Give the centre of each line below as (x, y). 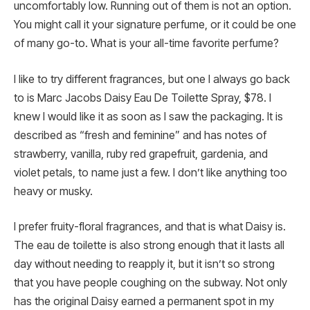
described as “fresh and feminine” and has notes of (140, 135)
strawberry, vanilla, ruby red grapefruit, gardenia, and (141, 154)
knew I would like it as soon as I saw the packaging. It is (148, 116)
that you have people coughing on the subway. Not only (151, 283)
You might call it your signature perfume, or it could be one (155, 25)
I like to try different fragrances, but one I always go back (152, 79)
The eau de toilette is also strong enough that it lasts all (149, 246)
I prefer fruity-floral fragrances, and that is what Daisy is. (150, 227)
